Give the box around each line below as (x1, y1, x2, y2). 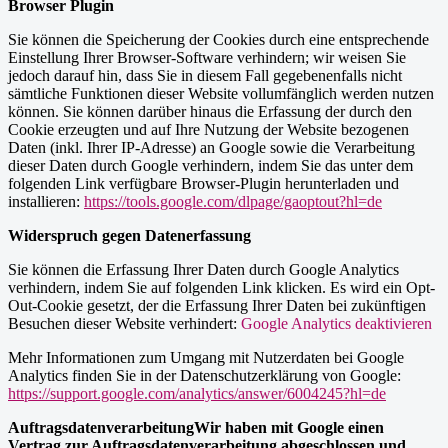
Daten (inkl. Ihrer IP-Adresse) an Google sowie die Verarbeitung (8, 139, 415, 157)
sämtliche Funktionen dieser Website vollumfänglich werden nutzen (8, 85, 434, 103)
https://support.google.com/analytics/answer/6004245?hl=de (8, 385, 386, 403)
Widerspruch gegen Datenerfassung (8, 227, 251, 245)
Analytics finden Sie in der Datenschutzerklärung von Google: (8, 367, 401, 385)
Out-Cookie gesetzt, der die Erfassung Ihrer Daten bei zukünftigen (8, 297, 426, 315)
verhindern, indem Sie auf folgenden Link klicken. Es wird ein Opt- (8, 279, 435, 297)
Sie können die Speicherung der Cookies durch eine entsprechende (8, 31, 429, 49)
